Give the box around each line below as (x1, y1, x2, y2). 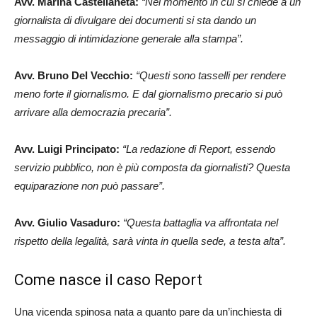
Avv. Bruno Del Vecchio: (14, 69, 133, 81)
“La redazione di (122, 143, 199, 155)
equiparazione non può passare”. (14, 180, 165, 192)
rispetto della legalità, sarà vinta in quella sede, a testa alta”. (14, 235, 286, 247)
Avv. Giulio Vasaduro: (14, 217, 120, 229)
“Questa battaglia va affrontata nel (123, 217, 278, 229)
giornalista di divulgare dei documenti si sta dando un (14, 14, 256, 26)
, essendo (230, 143, 275, 155)
